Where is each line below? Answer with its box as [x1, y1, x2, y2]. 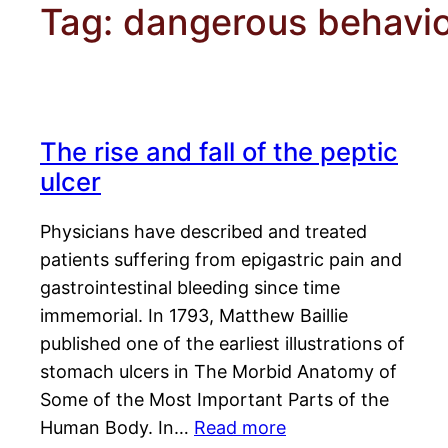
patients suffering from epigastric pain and [40, 249, 402, 271]
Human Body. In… [40, 417, 194, 439]
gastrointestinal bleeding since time [40, 277, 340, 299]
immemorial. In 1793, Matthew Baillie [40, 305, 348, 327]
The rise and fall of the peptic [40, 136, 398, 168]
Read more [194, 417, 286, 439]
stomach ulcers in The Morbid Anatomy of [40, 361, 397, 383]
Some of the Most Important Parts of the [40, 389, 389, 411]
